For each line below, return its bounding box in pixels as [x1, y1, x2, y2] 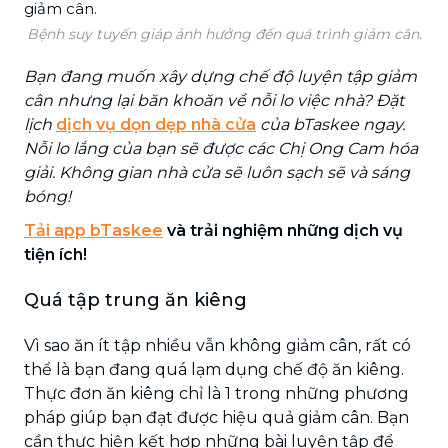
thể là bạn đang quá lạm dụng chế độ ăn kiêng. [24, 359, 404, 379]
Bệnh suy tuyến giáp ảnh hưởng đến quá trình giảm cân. [26, 24, 422, 43]
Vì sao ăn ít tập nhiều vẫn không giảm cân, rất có [24, 335, 411, 355]
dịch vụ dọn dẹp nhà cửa [56, 114, 256, 134]
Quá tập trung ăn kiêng [24, 288, 247, 311]
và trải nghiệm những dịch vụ [163, 220, 403, 240]
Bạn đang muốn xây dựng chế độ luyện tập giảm [24, 66, 417, 86]
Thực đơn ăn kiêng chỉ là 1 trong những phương [24, 383, 409, 403]
